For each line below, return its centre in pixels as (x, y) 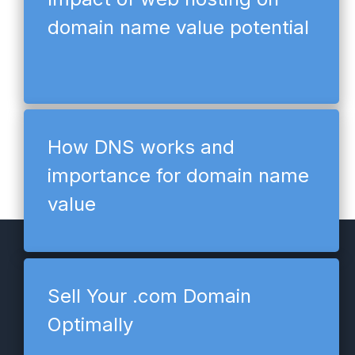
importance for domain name (178, 176)
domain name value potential (178, 27)
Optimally (90, 325)
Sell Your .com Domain (149, 296)
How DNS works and (141, 147)
